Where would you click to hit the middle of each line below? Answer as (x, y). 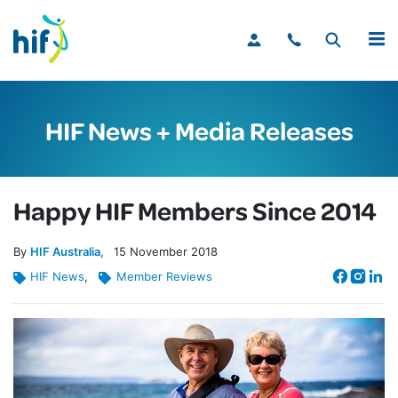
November (158, 252)
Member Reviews (164, 277)
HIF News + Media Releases (199, 130)
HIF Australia (65, 252)
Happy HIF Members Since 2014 (195, 211)
